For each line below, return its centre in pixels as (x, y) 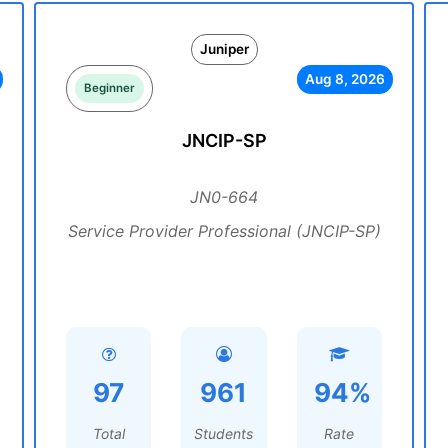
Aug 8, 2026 (344, 79)
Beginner (109, 88)
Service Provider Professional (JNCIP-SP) (224, 231)
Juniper (224, 49)
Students (224, 433)
